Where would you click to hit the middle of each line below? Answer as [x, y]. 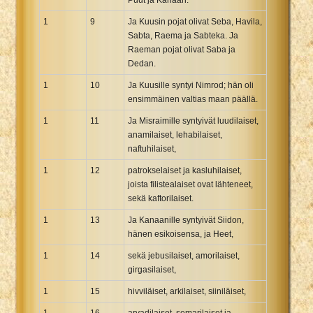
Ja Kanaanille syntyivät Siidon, [186, 220]
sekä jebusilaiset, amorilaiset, [184, 255]
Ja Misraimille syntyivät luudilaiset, [193, 121]
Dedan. [142, 63]
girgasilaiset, [152, 269]
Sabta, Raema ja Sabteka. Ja [183, 35]
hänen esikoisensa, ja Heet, [181, 234]
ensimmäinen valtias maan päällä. [193, 99]
